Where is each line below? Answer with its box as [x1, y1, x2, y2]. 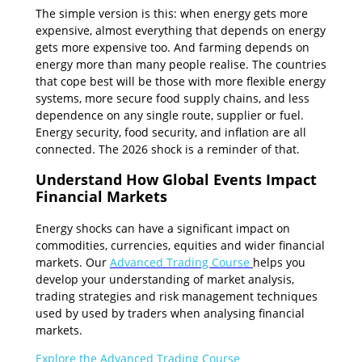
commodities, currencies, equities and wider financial [36, 237, 325, 253]
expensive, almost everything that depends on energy [36, 22, 326, 38]
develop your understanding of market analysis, [36, 271, 294, 287]
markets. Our [36, 254, 110, 270]
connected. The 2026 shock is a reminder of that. [36, 141, 300, 157]
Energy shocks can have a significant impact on [36, 220, 290, 236]
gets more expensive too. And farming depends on [36, 39, 309, 55]
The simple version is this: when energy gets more [36, 5, 308, 21]
